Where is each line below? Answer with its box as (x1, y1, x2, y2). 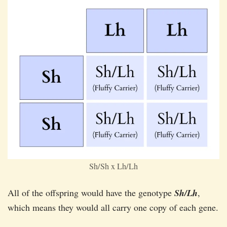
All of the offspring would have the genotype (8, 186, 174, 199)
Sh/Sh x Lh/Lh (89, 161, 138, 172)
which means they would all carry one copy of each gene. (8, 201, 218, 214)
